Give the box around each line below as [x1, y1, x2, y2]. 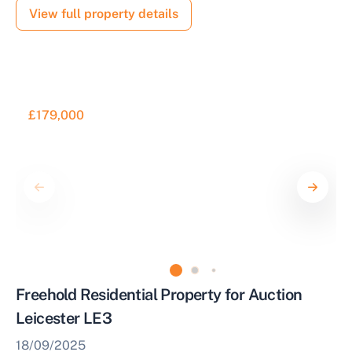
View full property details [29, 6, 178, 21]
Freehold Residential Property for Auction [16, 285, 302, 304]
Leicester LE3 [16, 309, 112, 328]
